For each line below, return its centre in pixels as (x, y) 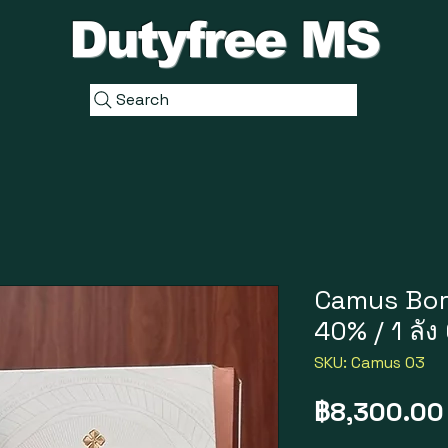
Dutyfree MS (224, 40)
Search (142, 100)
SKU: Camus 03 (369, 362)
